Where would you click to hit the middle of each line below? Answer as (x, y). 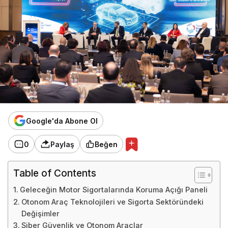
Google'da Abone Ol (62, 121)
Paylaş (62, 144)
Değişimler (40, 214)
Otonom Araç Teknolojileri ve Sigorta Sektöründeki (112, 202)
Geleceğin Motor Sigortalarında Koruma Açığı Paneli (113, 190)
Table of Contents (55, 173)
